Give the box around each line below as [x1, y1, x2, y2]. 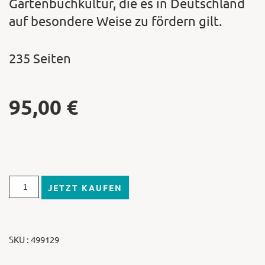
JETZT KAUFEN [47, 182, 122, 193]
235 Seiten [9, 50, 71, 66]
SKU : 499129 [9, 234, 59, 245]
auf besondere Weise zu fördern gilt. [9, 12, 222, 28]
